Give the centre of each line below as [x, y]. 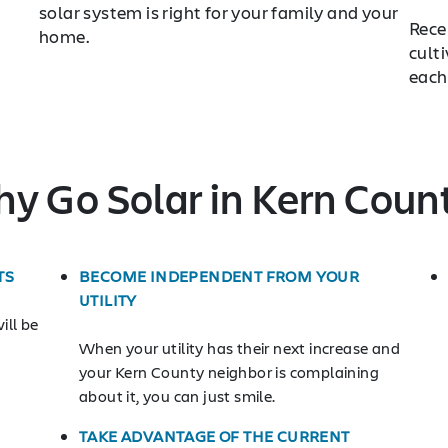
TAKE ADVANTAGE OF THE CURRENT [214, 435]
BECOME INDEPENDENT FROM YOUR [219, 275]
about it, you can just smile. [177, 395]
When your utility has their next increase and [239, 347]
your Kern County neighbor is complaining [229, 371]
